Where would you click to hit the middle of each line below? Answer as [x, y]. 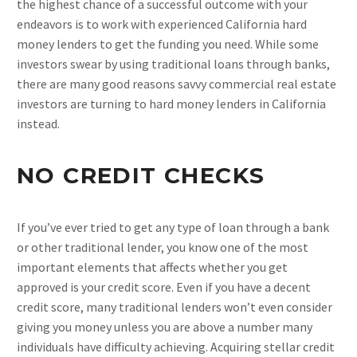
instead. [38, 123]
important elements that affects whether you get [152, 267]
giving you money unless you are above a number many [165, 326]
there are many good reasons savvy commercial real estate [177, 83]
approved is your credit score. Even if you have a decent [164, 286]
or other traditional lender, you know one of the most [163, 247]
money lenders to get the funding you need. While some [168, 43]
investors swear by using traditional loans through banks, [173, 63]
